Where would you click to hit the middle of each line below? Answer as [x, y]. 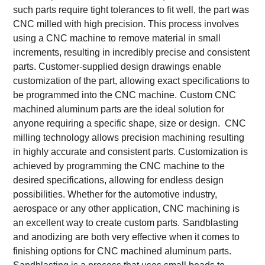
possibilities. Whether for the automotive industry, [115, 194]
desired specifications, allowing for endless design [119, 180]
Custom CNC [208, 95]
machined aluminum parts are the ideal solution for [119, 109]
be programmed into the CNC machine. [95, 95]
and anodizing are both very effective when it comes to [127, 237]
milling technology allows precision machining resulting [129, 137]
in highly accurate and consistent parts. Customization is [131, 151]
